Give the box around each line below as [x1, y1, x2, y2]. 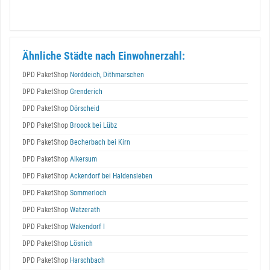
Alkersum [68, 155, 97, 163]
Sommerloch [68, 189, 107, 197]
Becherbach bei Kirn [68, 138, 130, 146]
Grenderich [68, 87, 102, 96]
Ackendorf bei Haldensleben [68, 172, 152, 180]
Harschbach [68, 256, 105, 265]
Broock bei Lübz [68, 121, 117, 130]
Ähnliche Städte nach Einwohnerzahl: [22, 49, 185, 62]
